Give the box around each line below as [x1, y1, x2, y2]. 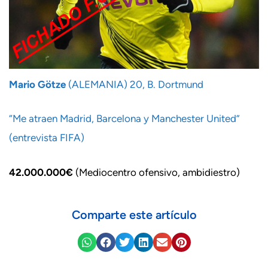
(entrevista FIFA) [9, 132, 84, 144]
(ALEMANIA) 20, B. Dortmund [66, 78, 203, 90]
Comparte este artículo [71, 208, 197, 222]
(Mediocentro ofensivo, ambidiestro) [75, 166, 240, 178]
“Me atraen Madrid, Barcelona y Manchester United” [9, 112, 240, 124]
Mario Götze [9, 78, 66, 90]
